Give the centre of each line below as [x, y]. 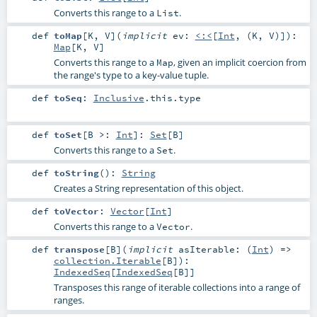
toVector [76, 211]
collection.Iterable [107, 261]
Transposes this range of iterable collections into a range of [177, 288]
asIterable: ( [215, 249]
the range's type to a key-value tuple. [131, 75]
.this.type [172, 97]
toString [76, 173]
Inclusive [119, 97]
